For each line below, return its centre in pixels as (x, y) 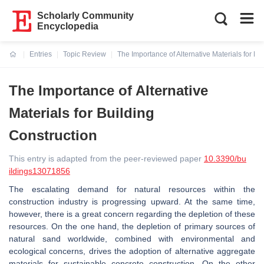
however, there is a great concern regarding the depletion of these (132, 214)
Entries (41, 54)
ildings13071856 (39, 171)
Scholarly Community (86, 16)
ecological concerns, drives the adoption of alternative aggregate (132, 251)
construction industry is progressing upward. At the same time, (132, 202)
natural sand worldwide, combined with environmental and (132, 239)
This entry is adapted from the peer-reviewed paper (106, 159)
